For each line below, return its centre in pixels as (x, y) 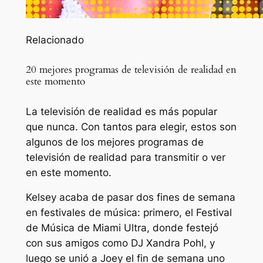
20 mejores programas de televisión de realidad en (131, 69)
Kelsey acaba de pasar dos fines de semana (130, 198)
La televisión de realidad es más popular (121, 111)
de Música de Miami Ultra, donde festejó (122, 228)
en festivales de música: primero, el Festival (129, 213)
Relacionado (55, 40)
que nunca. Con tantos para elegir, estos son (131, 127)
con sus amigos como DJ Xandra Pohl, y (120, 243)
